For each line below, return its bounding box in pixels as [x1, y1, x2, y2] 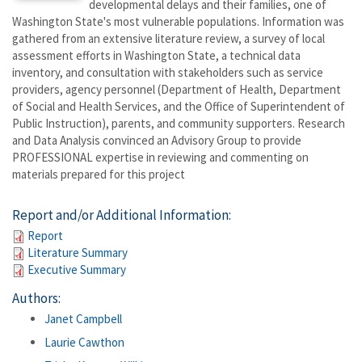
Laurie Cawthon [44, 335, 124, 350]
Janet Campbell [44, 311, 122, 326]
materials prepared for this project [12, 166, 185, 182]
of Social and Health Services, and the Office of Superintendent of [12, 99, 345, 114]
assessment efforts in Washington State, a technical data [12, 48, 301, 63]
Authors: [12, 289, 61, 307]
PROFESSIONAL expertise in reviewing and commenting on [12, 149, 309, 165]
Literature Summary [27, 245, 128, 260]
